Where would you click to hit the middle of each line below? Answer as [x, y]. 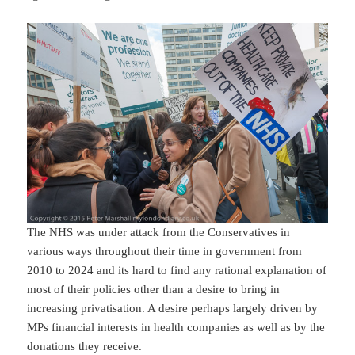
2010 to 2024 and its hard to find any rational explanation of [177, 271]
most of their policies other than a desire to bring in [154, 290]
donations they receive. [85, 347]
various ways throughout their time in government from [165, 252]
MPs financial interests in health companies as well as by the [176, 328]
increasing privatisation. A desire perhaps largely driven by [173, 309]
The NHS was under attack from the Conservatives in [159, 233]
